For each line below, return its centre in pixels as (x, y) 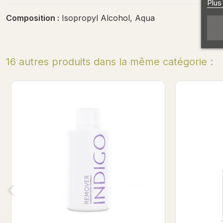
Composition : (33, 18)
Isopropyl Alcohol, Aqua (107, 18)
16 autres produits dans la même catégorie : (110, 62)
